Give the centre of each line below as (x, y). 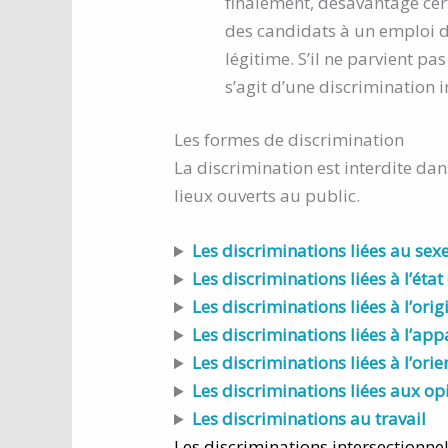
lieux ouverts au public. (267, 196)
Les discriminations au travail (309, 419)
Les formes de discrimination (289, 140)
